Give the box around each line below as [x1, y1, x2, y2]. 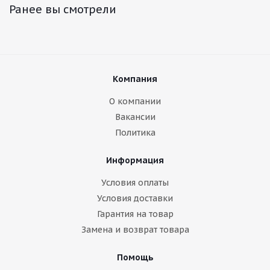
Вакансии [115, 111, 155, 122]
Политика [115, 127, 155, 138]
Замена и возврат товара [81, 224, 189, 235]
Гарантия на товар [96, 209, 174, 219]
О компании [109, 96, 161, 107]
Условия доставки [97, 193, 173, 204]
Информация [106, 155, 164, 166]
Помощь [116, 252, 154, 263]
